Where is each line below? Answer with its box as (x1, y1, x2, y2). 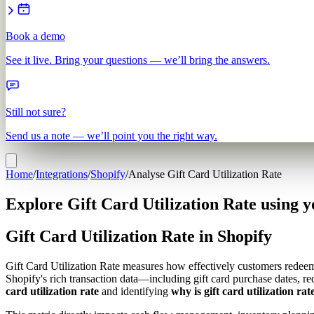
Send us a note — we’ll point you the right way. (6, 129, 217, 142)
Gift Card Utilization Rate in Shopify (6, 227, 272, 246)
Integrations (36, 168, 88, 180)
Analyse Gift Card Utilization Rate (128, 168, 282, 180)
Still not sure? (6, 105, 66, 118)
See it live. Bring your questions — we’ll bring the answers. (6, 53, 270, 66)
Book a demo (6, 29, 65, 42)
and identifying (99, 285, 171, 298)
